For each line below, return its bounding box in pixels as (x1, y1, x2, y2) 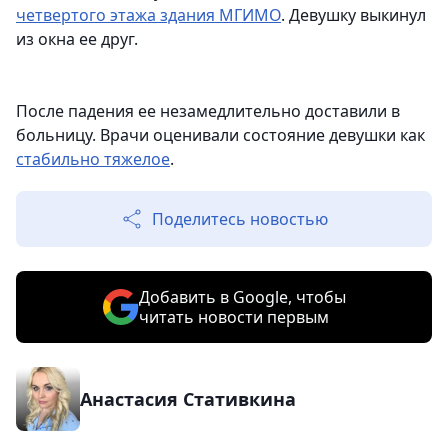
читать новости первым (138, 306, 329, 329)
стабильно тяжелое (16, 148, 170, 171)
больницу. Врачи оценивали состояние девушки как (16, 124, 425, 147)
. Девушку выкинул (281, 4, 426, 27)
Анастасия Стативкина (80, 387, 296, 412)
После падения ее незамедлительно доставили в (16, 100, 400, 123)
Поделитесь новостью (152, 208, 328, 231)
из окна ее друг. (16, 28, 138, 51)
